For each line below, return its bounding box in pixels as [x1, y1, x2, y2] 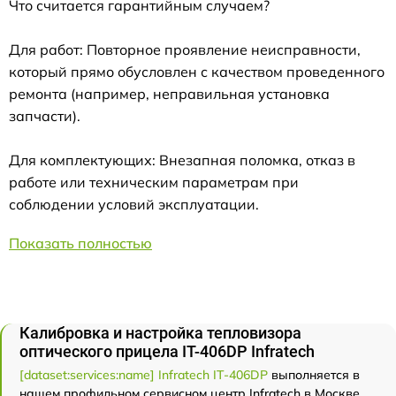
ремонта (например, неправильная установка [9, 85, 330, 103]
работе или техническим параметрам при [9, 173, 299, 192]
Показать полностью [9, 234, 152, 253]
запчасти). [9, 107, 80, 126]
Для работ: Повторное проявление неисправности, [9, 41, 361, 59]
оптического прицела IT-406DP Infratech [19, 342, 315, 362]
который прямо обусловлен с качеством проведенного [9, 63, 385, 81]
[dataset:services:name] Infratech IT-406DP [19, 367, 268, 384]
